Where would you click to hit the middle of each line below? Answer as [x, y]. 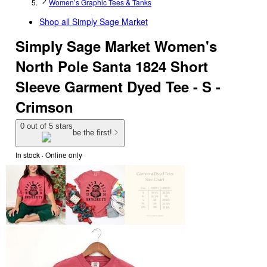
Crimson [44, 107]
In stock [28, 154]
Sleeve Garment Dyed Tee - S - [118, 86]
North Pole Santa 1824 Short [112, 66]
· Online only [61, 154]
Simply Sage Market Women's [116, 46]
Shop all [56, 21]
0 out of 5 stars [46, 126]
